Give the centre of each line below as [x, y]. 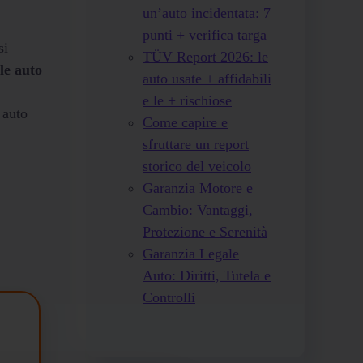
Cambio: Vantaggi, [198, 210]
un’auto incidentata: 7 [207, 13]
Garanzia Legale [191, 254]
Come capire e [185, 123]
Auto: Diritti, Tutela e [207, 276]
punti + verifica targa [205, 35]
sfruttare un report [196, 145]
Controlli [169, 298]
